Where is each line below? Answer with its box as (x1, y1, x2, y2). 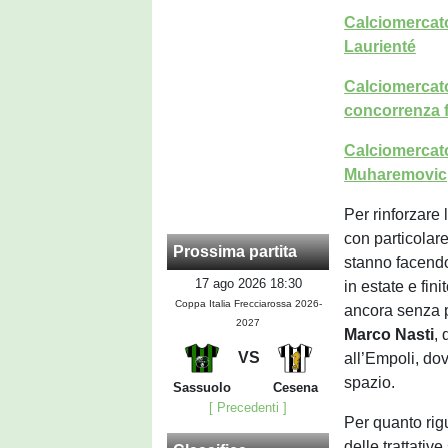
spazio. (344, 374, 396, 391)
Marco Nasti (344, 326, 435, 343)
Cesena (272, 380, 318, 396)
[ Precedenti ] (209, 400, 288, 416)
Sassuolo (173, 380, 231, 396)
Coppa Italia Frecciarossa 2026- (174, 298, 322, 310)
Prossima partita (173, 243, 297, 261)
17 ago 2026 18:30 (194, 276, 302, 292)
